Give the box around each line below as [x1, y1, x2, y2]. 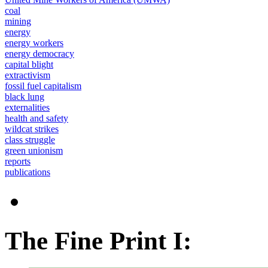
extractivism [5, 70, 50, 81]
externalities [5, 102, 50, 113]
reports [5, 156, 31, 167]
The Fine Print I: [5, 227, 191, 255]
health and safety [5, 113, 68, 124]
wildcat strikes [5, 124, 59, 135]
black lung [5, 92, 44, 102]
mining [5, 16, 31, 27]
